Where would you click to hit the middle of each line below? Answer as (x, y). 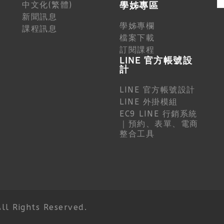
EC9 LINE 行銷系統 (158, 114)
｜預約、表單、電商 (159, 124)
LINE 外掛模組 (149, 102)
